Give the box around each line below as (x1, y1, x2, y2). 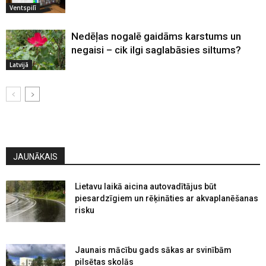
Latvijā (9, 61, 28, 69)
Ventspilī (9, 4, 36, 12)
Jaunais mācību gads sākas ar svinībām (75, 245, 232, 255)
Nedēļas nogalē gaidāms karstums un (71, 30, 241, 42)
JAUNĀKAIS (13, 151, 58, 161)
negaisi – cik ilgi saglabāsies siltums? (71, 43, 241, 56)
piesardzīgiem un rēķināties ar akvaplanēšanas (75, 193, 258, 203)
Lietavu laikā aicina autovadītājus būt (75, 181, 216, 191)
